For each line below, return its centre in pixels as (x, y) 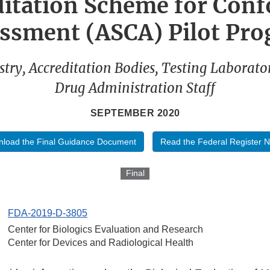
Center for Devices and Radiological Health (101, 243)
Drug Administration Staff (135, 88)
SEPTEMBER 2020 (135, 113)
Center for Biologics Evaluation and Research (105, 230)
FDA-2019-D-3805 (48, 213)
